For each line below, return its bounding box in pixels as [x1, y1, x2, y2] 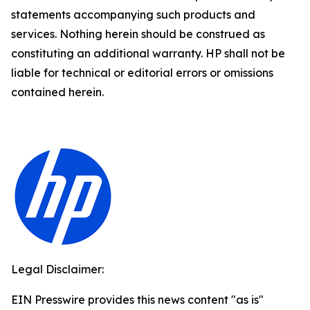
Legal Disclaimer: [11, 262, 104, 276]
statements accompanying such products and [11, 8, 255, 21]
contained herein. [11, 85, 104, 99]
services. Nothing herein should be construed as [11, 27, 265, 41]
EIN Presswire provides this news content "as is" [11, 293, 264, 307]
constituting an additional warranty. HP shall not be [11, 46, 285, 60]
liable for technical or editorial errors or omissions [11, 66, 273, 80]
